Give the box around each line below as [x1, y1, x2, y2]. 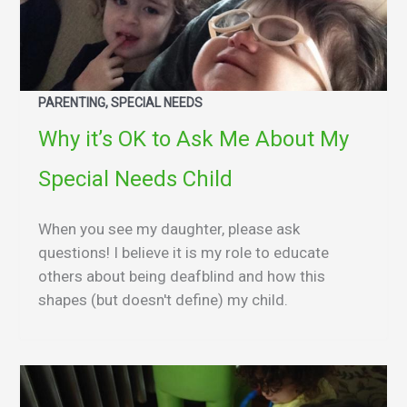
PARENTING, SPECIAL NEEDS [38, 95, 203, 111]
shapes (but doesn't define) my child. [38, 291, 288, 310]
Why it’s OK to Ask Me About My [38, 126, 349, 153]
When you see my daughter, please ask [38, 220, 300, 239]
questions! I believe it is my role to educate [38, 243, 329, 263]
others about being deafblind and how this [38, 267, 325, 286]
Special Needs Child [38, 166, 233, 193]
